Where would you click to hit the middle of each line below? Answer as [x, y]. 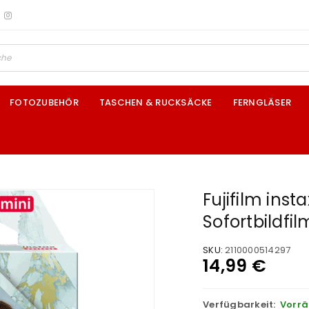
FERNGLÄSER [262, 102]
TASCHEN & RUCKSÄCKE [156, 102]
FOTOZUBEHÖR [44, 102]
